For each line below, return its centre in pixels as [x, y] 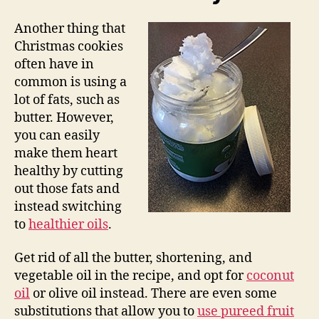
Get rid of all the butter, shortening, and [133, 258]
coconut [270, 276]
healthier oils [68, 224]
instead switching [68, 206]
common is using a [70, 82]
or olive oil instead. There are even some [153, 294]
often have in [54, 64]
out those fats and [67, 189]
